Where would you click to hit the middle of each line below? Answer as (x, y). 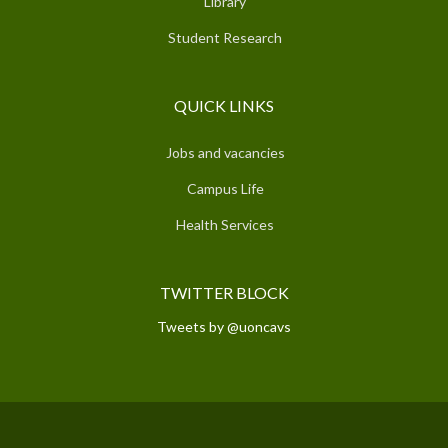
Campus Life (225, 188)
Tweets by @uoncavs (224, 326)
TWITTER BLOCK (224, 292)
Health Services (225, 224)
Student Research (225, 37)
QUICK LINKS (224, 105)
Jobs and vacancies (225, 152)
